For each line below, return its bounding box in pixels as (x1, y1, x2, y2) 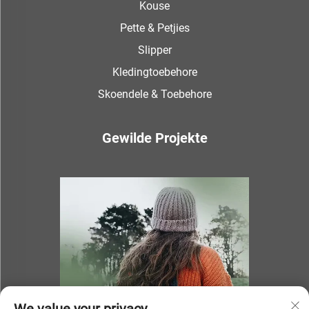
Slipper (137, 43, 172, 57)
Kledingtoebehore (112, 66, 197, 79)
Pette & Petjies (119, 21, 190, 35)
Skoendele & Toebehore (97, 88, 212, 101)
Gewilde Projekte (101, 130, 208, 147)
